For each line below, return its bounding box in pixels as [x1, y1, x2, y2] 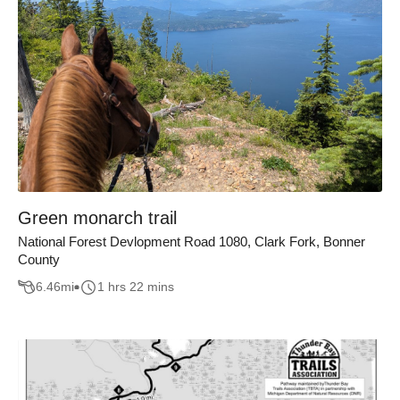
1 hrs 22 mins [97, 279, 174, 295]
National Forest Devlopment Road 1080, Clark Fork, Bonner [18, 234, 365, 249]
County [18, 252, 60, 267]
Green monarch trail [18, 208, 177, 228]
